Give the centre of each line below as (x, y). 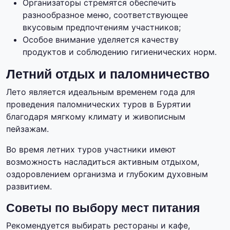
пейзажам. (27, 129)
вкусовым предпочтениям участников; (102, 27)
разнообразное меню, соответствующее (105, 15)
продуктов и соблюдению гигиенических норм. (120, 52)
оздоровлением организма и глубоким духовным (107, 174)
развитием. (29, 187)
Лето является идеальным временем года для (101, 92)
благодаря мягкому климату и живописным (96, 117)
